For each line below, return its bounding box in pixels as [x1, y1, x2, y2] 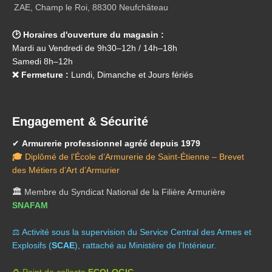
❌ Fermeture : [12, 70, 69, 80]
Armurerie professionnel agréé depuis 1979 [22, 138, 200, 149]
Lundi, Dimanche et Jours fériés [69, 70, 193, 80]
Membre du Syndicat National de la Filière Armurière [24, 187, 225, 197]
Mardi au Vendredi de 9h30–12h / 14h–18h [12, 43, 177, 53]
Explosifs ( [12, 240, 52, 251]
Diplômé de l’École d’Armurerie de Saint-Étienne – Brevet [25, 152, 244, 162]
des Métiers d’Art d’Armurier [12, 165, 120, 175]
